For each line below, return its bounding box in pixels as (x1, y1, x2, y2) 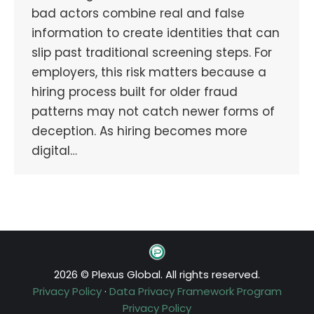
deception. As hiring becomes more (32, 123, 247, 140)
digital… (32, 142, 77, 160)
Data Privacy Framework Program (109, 284, 282, 299)
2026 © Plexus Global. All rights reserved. (54, 267, 260, 282)
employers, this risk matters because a (32, 64, 266, 81)
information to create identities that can (32, 25, 280, 42)
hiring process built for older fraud (32, 83, 238, 101)
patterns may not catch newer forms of (32, 103, 275, 121)
